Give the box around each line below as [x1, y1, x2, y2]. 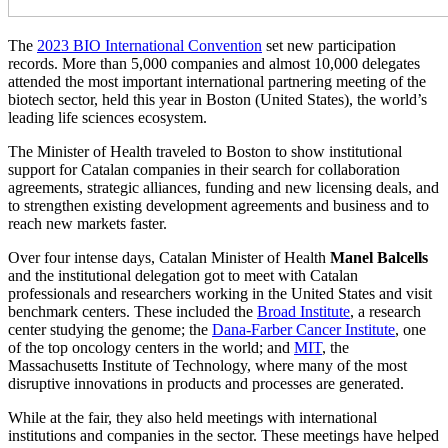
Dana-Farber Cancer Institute [212, 321, 395, 339]
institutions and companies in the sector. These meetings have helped [8, 427, 439, 445]
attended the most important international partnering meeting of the [8, 73, 426, 91]
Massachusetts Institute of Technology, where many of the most [8, 357, 407, 375]
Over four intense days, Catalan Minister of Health [8, 249, 330, 267]
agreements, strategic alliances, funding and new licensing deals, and [8, 179, 439, 197]
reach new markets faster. [8, 215, 167, 233]
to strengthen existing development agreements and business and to [8, 197, 429, 215]
